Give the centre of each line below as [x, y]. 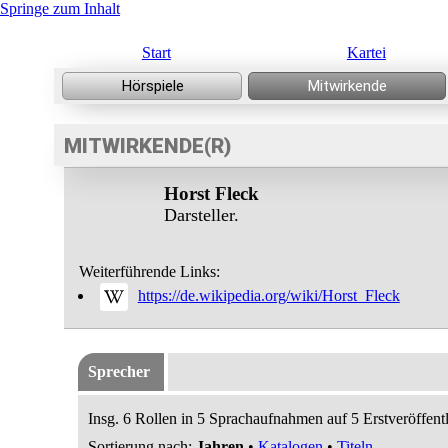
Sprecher [118, 371]
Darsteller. [201, 215]
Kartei [366, 52]
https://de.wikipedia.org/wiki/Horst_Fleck [268, 295]
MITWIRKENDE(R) [147, 146]
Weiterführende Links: [149, 271]
